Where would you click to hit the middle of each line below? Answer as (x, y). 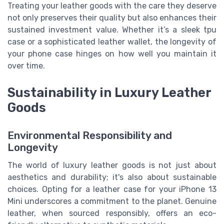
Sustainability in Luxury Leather (109, 93)
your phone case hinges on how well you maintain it (112, 53)
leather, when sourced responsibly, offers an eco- (112, 213)
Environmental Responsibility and (90, 136)
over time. (26, 65)
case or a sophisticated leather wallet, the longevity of (112, 41)
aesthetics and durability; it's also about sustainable (112, 177)
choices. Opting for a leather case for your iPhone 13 (112, 189)
